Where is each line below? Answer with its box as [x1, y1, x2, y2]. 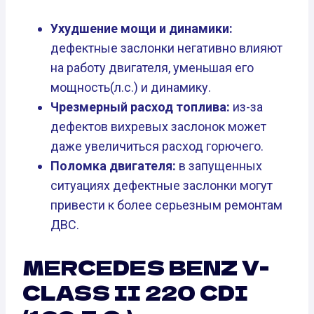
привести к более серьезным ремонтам [50, 197, 282, 212]
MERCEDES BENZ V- [22, 252, 269, 281]
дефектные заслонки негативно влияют [50, 40, 282, 55]
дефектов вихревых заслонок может [50, 118, 266, 134]
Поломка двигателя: [50, 158, 176, 173]
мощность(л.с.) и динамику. [50, 79, 211, 95]
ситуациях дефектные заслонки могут [50, 177, 273, 193]
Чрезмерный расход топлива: [50, 99, 230, 114]
